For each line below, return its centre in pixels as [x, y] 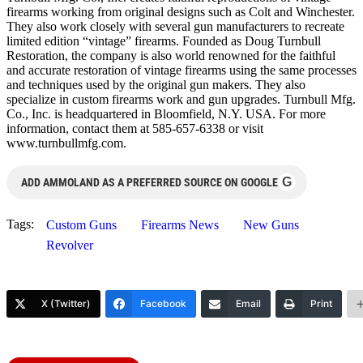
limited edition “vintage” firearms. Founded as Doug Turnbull [164, 41]
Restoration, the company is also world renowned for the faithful [171, 55]
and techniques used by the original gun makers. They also [156, 84]
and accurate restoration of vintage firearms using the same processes [181, 70]
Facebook [163, 303]
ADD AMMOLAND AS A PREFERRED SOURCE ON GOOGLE [149, 182]
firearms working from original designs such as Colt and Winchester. [181, 11]
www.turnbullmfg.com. [66, 143]
